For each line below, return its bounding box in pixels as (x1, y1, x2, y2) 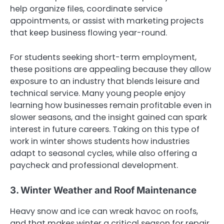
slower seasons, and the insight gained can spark (10, 111, 207, 123)
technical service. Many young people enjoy (10, 87, 185, 99)
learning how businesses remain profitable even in (10, 99, 211, 111)
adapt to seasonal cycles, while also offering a (10, 147, 197, 159)
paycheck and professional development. (10, 159, 178, 171)
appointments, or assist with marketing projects (10, 15, 203, 27)
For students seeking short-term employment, (10, 51, 196, 63)
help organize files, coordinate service (10, 3, 162, 15)
